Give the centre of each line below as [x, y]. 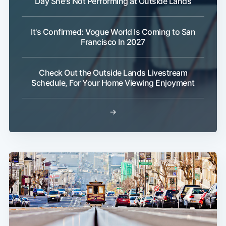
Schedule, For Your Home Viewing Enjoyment [113, 83]
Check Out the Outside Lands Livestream [113, 73]
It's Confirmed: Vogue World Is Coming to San [113, 32]
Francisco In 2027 [113, 42]
